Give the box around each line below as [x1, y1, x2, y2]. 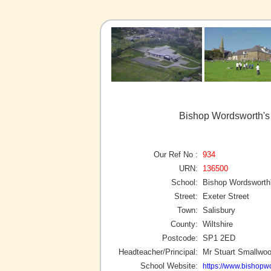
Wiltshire [203, 219, 233, 229]
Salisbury [203, 205, 235, 215]
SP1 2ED [203, 233, 235, 243]
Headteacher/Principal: [119, 247, 198, 256]
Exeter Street [203, 191, 249, 201]
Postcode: [162, 233, 198, 243]
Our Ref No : [154, 149, 198, 159]
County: [171, 219, 198, 229]
